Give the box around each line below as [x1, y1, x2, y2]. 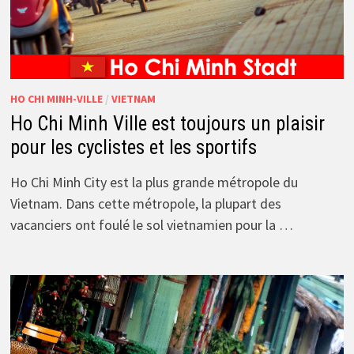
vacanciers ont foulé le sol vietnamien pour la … [9, 216, 293, 235]
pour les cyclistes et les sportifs [9, 136, 257, 160]
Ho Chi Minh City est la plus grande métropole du [9, 173, 298, 192]
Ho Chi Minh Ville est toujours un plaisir [9, 112, 325, 136]
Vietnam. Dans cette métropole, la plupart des [9, 194, 281, 213]
